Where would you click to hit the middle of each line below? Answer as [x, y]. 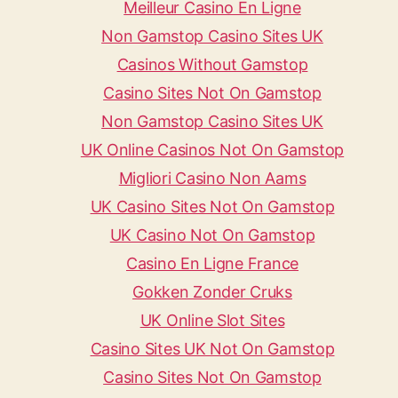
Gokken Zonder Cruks [212, 292]
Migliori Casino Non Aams [212, 178]
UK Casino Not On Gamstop [212, 235]
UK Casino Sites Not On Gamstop [212, 207]
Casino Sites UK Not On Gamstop [212, 349]
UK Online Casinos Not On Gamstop [212, 150]
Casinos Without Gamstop [212, 64]
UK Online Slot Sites [212, 320]
